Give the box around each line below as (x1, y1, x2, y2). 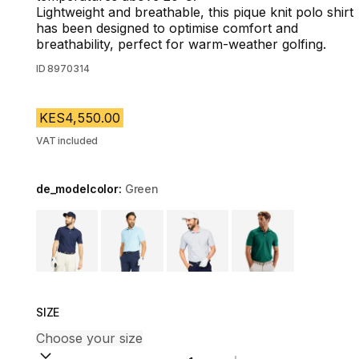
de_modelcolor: (35, 182, 125, 196)
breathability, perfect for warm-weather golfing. (35, 36, 326, 52)
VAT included (35, 135, 99, 147)
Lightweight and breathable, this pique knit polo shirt (35, 4, 353, 20)
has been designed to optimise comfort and (35, 20, 298, 36)
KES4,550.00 (38, 110, 120, 126)
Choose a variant (35, 210, 139, 226)
